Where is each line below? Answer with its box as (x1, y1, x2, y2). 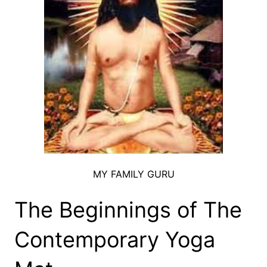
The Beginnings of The (14, 197, 242, 223)
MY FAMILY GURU (92, 168, 175, 181)
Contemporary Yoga (14, 226, 215, 253)
